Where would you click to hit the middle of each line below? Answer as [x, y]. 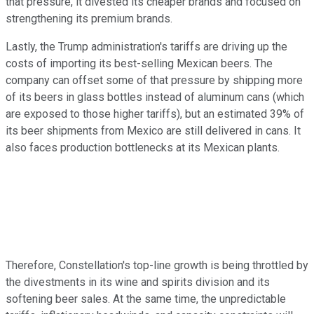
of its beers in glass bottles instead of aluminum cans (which [155, 97]
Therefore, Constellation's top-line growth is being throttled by [157, 265]
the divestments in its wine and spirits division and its [138, 282]
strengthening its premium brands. [89, 18]
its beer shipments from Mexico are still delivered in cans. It [153, 130]
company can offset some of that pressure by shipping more [154, 80]
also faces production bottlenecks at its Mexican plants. [143, 147]
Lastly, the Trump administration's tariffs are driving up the [146, 46]
